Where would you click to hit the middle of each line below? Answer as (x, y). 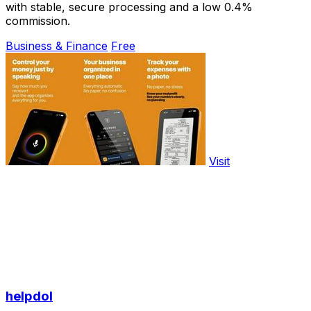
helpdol (29, 296)
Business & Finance (57, 46)
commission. (38, 21)
